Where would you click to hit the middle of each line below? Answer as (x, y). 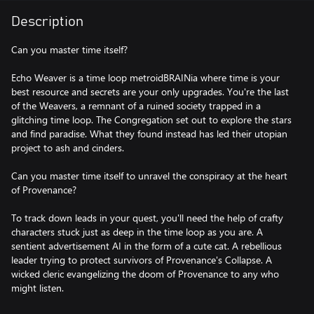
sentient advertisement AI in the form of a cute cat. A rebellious (146, 246)
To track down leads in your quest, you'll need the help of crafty (147, 218)
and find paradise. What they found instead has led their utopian (149, 134)
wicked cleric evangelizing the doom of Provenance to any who (145, 274)
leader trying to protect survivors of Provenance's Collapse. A (142, 260)
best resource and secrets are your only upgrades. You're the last (150, 91)
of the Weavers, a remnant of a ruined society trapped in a (136, 105)
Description (47, 22)
